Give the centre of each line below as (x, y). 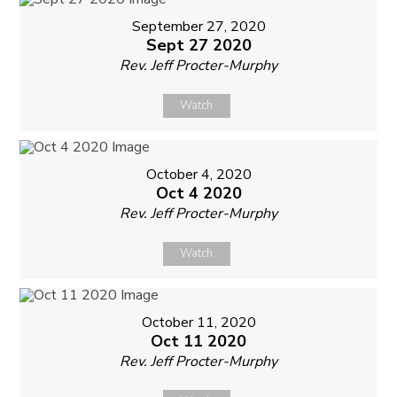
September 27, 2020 (198, 26)
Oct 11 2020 (198, 341)
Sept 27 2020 (198, 45)
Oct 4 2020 (198, 193)
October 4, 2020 (198, 174)
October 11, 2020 (198, 322)
